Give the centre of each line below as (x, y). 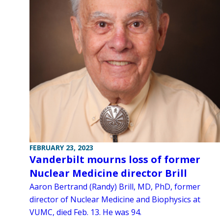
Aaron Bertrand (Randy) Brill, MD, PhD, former (115, 186)
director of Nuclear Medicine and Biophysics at (115, 199)
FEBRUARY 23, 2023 (61, 147)
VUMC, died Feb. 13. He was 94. (85, 212)
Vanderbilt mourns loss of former (115, 159)
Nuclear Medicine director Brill (108, 173)
